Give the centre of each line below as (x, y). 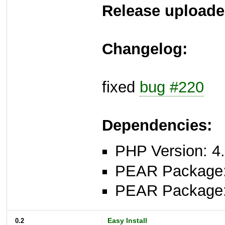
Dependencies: (157, 126)
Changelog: (145, 49)
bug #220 (172, 87)
